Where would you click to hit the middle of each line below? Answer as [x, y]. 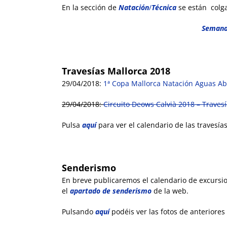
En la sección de [90, 8]
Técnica [164, 8]
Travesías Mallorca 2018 [116, 71]
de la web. [170, 191]
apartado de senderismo [111, 191]
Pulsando [79, 212]
